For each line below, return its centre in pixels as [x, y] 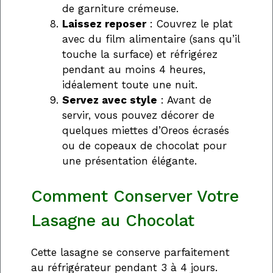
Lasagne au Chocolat [113, 221]
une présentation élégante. [129, 161]
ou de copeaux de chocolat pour [144, 145]
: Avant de [184, 100]
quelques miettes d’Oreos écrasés [146, 130]
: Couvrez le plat [190, 23]
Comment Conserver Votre [135, 197]
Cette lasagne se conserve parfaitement [130, 253]
